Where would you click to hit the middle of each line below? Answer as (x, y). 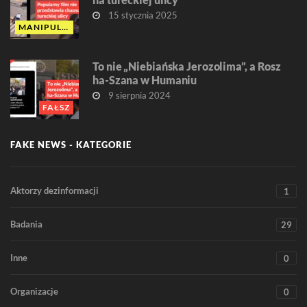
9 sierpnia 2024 (138, 96)
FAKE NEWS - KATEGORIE (71, 145)
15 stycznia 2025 (142, 15)
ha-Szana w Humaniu (145, 80)
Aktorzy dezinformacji (54, 191)
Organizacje (34, 292)
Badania (26, 224)
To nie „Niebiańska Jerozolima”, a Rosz (187, 66)
